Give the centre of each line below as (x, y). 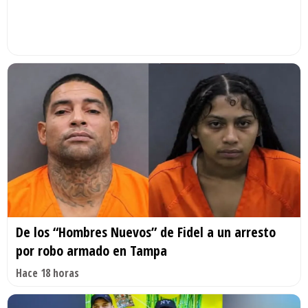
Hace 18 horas (47, 273)
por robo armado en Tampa (91, 250)
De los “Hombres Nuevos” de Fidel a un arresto (146, 232)
